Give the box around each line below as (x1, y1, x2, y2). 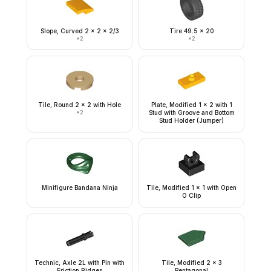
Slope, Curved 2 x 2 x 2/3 (40, 27, 119, 34)
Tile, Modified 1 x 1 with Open (146, 184, 237, 191)
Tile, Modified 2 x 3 (161, 259, 222, 266)
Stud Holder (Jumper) (159, 117, 224, 124)
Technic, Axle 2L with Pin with (34, 259, 125, 266)
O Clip (182, 192, 201, 199)
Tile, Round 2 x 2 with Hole (38, 101, 121, 108)
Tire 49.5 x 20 (169, 27, 214, 34)
